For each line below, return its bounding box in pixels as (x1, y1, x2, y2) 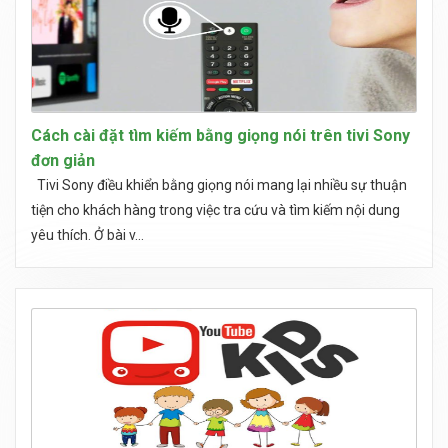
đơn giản (31, 151, 95, 170)
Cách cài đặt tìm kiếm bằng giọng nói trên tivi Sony (31, 126, 410, 145)
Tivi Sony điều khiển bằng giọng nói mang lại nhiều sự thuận (31, 177, 407, 193)
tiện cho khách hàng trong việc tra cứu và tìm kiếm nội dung (31, 202, 400, 218)
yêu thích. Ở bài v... (31, 227, 144, 243)
